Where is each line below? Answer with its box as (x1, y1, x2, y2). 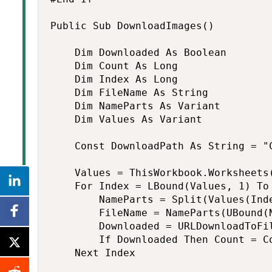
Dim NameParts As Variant (50, 100, 220, 112)
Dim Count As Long (50, 60, 178, 72)
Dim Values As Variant (50, 114, 202, 125)
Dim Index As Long (50, 73, 178, 85)
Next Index (50, 247, 135, 259)
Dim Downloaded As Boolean (50, 47, 226, 58)
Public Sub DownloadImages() (50, 20, 214, 32)
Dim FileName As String (50, 87, 208, 98)
